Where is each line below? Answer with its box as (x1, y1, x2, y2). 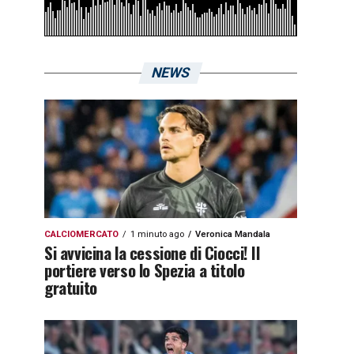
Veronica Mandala (195, 229, 270, 239)
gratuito (44, 275, 97, 299)
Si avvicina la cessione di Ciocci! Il (44, 240, 260, 265)
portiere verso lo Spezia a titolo (44, 258, 245, 282)
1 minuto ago (130, 229, 184, 239)
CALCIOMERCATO (44, 229, 119, 239)
